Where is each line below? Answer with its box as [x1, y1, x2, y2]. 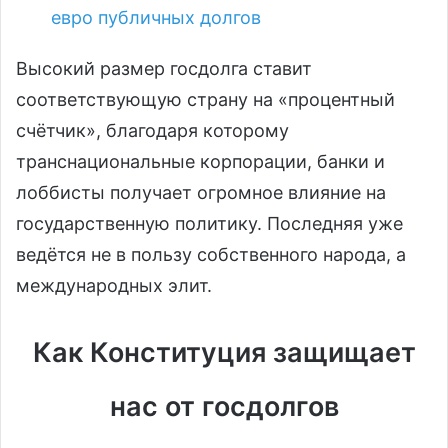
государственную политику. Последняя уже [16, 212, 403, 234]
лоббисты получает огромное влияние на [16, 181, 386, 203]
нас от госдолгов [109, 389, 339, 423]
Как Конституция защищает [32, 335, 416, 369]
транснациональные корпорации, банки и [16, 150, 385, 172]
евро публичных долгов [51, 6, 261, 28]
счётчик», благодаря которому [16, 119, 289, 141]
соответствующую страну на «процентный [16, 88, 395, 110]
